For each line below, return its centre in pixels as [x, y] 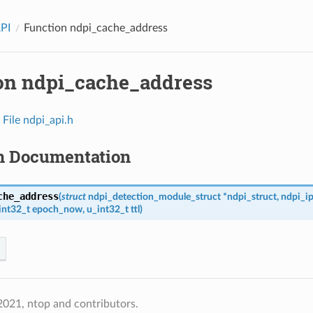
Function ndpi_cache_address [95, 28]
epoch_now [57, 209]
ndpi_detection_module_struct [154, 196]
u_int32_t [107, 209]
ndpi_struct [252, 196]
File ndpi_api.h [38, 120]
